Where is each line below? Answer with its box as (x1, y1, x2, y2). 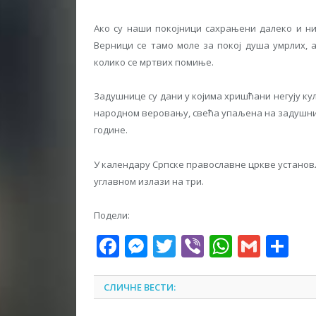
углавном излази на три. (94, 174, 204, 188)
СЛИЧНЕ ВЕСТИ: (104, 280, 176, 293)
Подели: (94, 208, 130, 221)
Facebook (119, 230, 219, 261)
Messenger (147, 230, 263, 261)
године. (94, 123, 128, 137)
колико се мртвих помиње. (94, 56, 214, 69)
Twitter (176, 230, 251, 261)
